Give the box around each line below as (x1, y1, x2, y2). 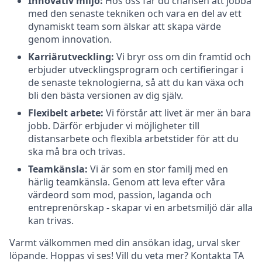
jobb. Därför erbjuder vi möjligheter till (28, 119, 199, 132)
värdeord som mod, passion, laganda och (28, 188, 212, 201)
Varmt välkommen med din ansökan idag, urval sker (9, 236, 240, 249)
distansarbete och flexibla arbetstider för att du (28, 132, 239, 145)
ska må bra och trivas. (28, 144, 125, 158)
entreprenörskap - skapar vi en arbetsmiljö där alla (28, 201, 253, 214)
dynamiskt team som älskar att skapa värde (28, 19, 221, 33)
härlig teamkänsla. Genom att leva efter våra (28, 175, 225, 188)
